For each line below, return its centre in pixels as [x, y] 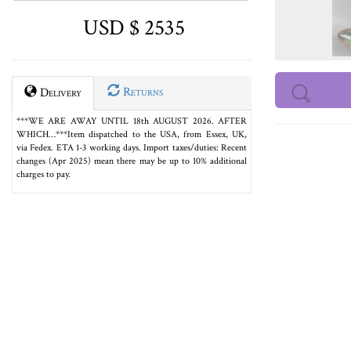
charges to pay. [43, 174]
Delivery [59, 93]
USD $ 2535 [132, 28]
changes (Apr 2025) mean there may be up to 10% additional [132, 161]
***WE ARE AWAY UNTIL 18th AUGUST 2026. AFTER [132, 121]
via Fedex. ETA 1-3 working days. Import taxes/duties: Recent [132, 148]
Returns [141, 92]
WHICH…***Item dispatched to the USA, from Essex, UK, [132, 134]
